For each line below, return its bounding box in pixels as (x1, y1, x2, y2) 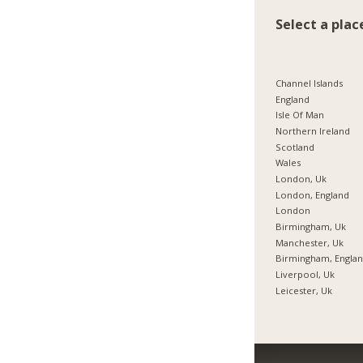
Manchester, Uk (275, 236, 344, 249)
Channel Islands (275, 77, 344, 90)
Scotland (275, 140, 315, 153)
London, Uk (275, 173, 327, 186)
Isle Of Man (275, 109, 325, 122)
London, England (275, 188, 350, 201)
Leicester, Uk (275, 284, 333, 297)
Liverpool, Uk (275, 268, 335, 281)
